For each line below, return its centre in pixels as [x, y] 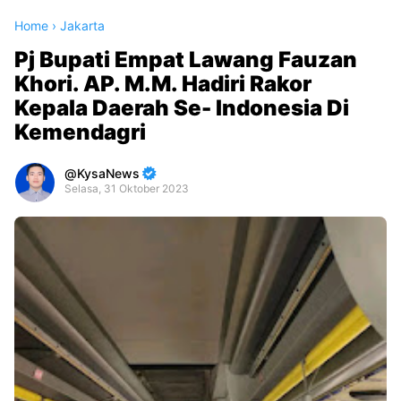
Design [38, 280]
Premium [44, 226]
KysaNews [108, 174]
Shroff [35, 316]
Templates [49, 333]
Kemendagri [80, 132]
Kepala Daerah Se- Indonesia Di [182, 108]
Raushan [43, 262]
